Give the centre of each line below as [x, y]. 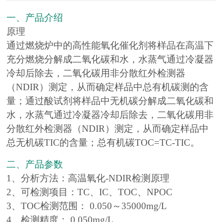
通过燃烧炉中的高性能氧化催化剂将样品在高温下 [110, 46]
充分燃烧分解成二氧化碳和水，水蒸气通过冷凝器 [110, 59]
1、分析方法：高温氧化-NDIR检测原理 [88, 178]
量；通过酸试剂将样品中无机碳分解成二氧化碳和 [110, 101]
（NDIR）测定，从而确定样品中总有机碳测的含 [108, 87]
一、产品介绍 [35, 18]
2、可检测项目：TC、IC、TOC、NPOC [90, 192]
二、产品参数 [35, 165]
